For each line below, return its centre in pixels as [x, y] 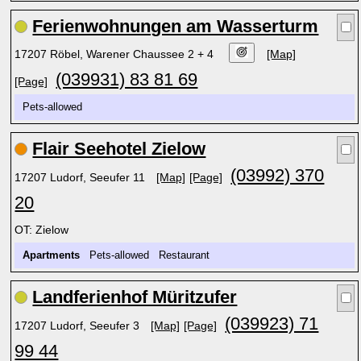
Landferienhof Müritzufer [135, 297]
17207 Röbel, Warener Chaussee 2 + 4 [116, 54]
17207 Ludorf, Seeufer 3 [79, 326]
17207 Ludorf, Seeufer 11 [82, 177]
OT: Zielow [42, 230]
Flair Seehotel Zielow [119, 149]
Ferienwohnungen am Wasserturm [176, 26]
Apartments [52, 255]
